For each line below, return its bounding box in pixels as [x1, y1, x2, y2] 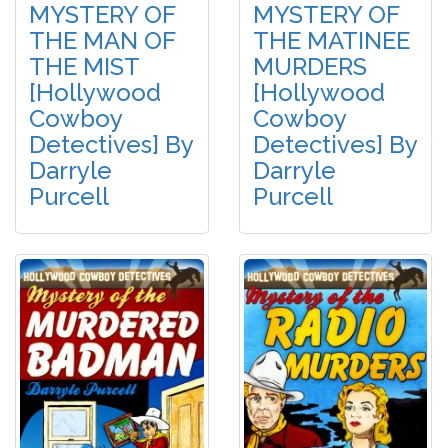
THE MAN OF [29, 26, 176, 56]
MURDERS [253, 52, 367, 82]
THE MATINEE [253, 26, 410, 56]
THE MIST [29, 52, 140, 82]
